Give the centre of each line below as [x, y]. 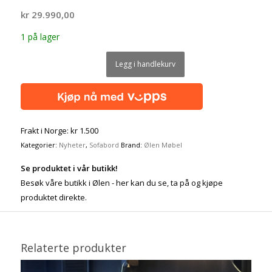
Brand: [132, 145]
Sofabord [104, 145]
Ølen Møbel [163, 145]
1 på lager [40, 37]
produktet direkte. [53, 197]
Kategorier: [39, 145]
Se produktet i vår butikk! [69, 168]
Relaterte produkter [73, 247]
